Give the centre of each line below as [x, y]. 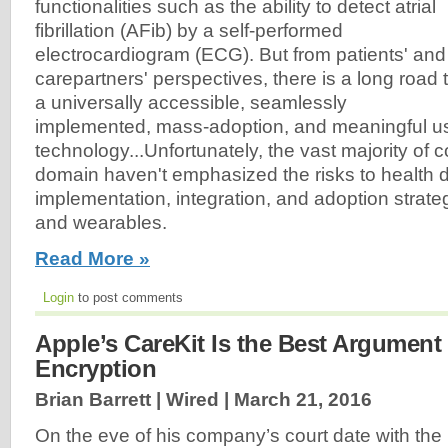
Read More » [92, 259]
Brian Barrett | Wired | [134, 400]
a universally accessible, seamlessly [191, 102]
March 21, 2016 [303, 400]
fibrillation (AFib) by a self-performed [189, 30]
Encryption [95, 369]
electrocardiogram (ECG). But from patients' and [240, 54]
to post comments [128, 298]
